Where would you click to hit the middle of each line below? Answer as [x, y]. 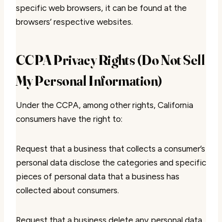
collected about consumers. [67, 190]
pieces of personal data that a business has [98, 176]
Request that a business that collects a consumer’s [111, 149]
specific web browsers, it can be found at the [101, 8]
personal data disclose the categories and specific [111, 163]
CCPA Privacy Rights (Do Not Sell [111, 60]
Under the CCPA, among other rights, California [105, 105]
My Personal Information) [89, 81]
